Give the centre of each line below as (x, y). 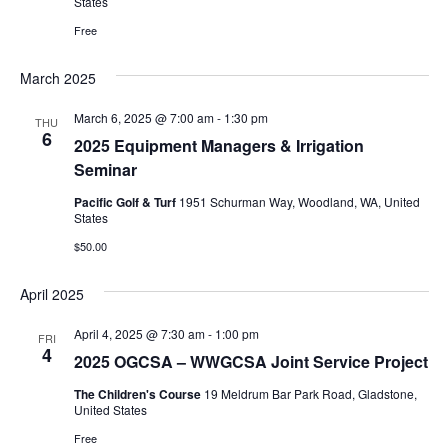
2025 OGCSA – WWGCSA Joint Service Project (250, 361)
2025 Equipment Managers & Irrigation (218, 145)
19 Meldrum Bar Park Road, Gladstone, (310, 393)
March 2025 (57, 77)
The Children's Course (138, 393)
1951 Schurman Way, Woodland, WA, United (299, 201)
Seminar (105, 169)
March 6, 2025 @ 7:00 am (143, 117)
